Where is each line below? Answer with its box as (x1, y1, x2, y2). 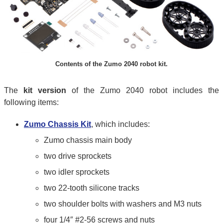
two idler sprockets (44, 167, 110, 176)
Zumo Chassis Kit (24, 119, 91, 128)
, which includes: (91, 119, 150, 128)
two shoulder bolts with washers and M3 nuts (44, 199, 202, 208)
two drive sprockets (44, 151, 111, 160)
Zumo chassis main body (44, 135, 132, 144)
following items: (4, 98, 59, 107)
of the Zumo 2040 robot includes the (66, 86, 219, 95)
